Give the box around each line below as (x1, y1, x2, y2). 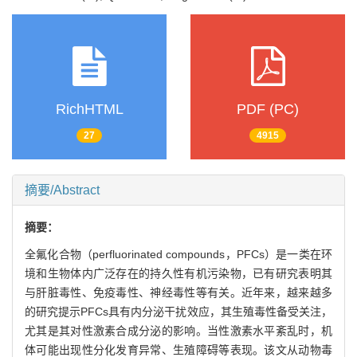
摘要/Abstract (25, 182, 100, 197)
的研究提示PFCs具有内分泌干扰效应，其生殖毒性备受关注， (25, 304, 332, 318)
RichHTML (55, 101, 124, 118)
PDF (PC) (237, 101, 299, 118)
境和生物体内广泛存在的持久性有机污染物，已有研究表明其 (25, 266, 332, 280)
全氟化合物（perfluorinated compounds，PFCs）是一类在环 (25, 247, 332, 261)
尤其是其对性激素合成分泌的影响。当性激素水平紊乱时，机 (25, 324, 332, 337)
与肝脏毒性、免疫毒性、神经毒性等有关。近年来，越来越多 (25, 285, 332, 299)
